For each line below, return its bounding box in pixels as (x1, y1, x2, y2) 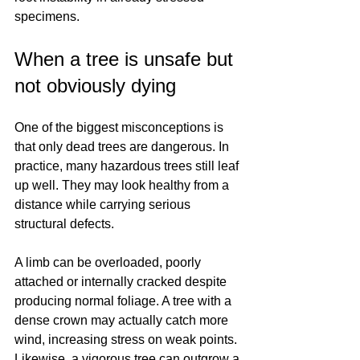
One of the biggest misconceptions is (14, 121, 227, 134)
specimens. (14, 10, 80, 23)
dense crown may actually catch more (14, 313, 231, 327)
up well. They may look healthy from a (14, 178, 232, 192)
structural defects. (14, 217, 114, 231)
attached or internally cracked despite (14, 275, 230, 288)
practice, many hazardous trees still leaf (14, 159, 242, 173)
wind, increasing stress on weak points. (14, 333, 240, 346)
